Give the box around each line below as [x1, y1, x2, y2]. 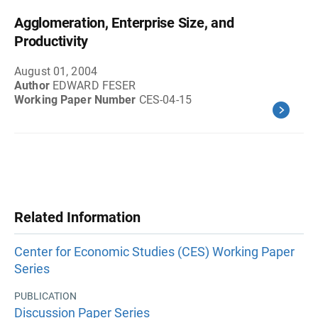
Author [14, 79, 53, 92]
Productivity [14, 33, 88, 50]
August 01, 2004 [14, 65, 97, 78]
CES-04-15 [138, 93, 192, 106]
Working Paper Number [14, 93, 139, 106]
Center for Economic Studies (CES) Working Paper [14, 244, 295, 260]
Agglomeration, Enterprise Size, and [14, 14, 234, 31]
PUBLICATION [14, 290, 77, 302]
